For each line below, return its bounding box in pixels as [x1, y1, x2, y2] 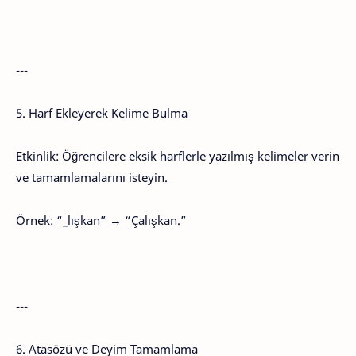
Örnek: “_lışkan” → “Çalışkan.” [16, 212, 187, 228]
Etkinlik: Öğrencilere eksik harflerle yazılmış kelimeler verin [16, 148, 339, 164]
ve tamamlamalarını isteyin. [16, 169, 168, 185]
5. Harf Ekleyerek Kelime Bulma [16, 105, 188, 121]
